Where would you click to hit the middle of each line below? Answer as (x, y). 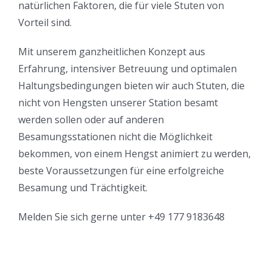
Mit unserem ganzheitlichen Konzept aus (112, 52)
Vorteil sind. (45, 23)
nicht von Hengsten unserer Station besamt (118, 103)
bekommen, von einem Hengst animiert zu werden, (134, 154)
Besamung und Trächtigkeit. (83, 188)
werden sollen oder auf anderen (91, 120)
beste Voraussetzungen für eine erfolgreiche (121, 171)
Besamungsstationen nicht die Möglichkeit (115, 137)
